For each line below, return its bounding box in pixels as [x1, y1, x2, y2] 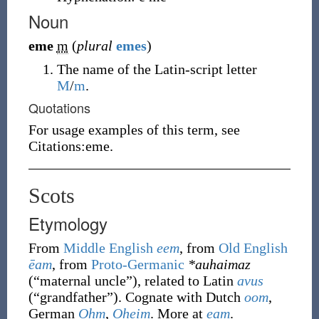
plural [76, 38, 113, 53]
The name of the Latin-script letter [56, 61, 257, 77]
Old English [218, 240, 288, 256]
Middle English [63, 240, 153, 256]
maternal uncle [39, 273, 126, 288]
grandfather [39, 289, 107, 305]
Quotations [28, 98, 90, 117]
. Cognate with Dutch [117, 289, 244, 305]
